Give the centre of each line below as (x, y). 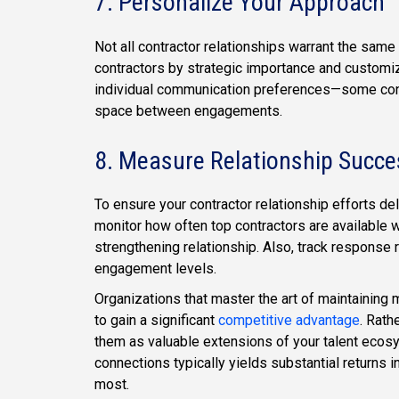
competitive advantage (289, 321)
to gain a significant (156, 321)
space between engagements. (188, 110)
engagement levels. (155, 269)
